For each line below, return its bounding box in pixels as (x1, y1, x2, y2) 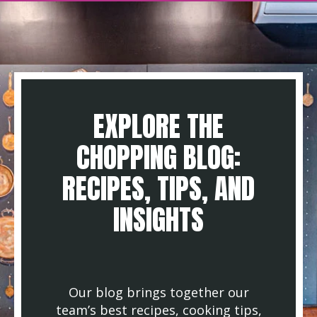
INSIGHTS (113, 198, 204, 241)
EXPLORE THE (93, 105, 224, 147)
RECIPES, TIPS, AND (62, 167, 255, 209)
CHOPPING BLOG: (76, 136, 241, 178)
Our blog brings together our (68, 283, 249, 301)
